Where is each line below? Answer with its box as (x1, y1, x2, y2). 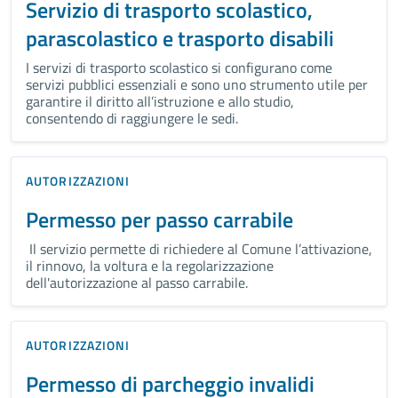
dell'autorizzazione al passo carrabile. (26, 271, 248, 293)
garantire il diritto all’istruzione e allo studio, (26, 90, 294, 112)
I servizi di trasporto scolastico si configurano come (26, 56, 332, 78)
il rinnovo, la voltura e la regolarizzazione (26, 254, 274, 276)
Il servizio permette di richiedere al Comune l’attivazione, (26, 237, 372, 259)
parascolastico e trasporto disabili (26, 21, 334, 54)
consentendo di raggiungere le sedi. (26, 107, 238, 129)
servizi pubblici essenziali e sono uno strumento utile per (26, 73, 368, 95)
